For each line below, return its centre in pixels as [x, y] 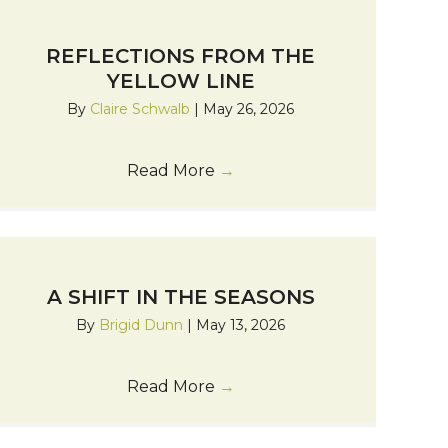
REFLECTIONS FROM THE [181, 56]
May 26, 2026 [249, 109]
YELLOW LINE [180, 81]
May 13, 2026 [241, 325]
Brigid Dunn [143, 325]
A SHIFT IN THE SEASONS [180, 297]
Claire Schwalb [142, 109]
